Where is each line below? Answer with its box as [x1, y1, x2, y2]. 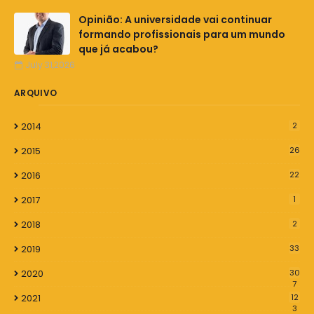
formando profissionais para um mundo [78, 27, 285, 42]
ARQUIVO [14, 87, 57, 100]
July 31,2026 [25, 59, 75, 71]
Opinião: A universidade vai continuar [78, 13, 272, 27]
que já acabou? [78, 42, 158, 57]
